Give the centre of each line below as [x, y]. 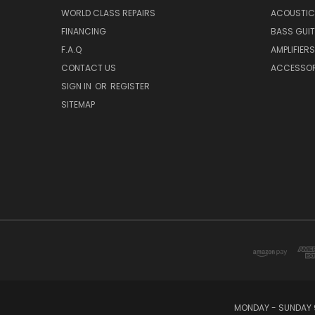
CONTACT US [89, 67]
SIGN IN [77, 86]
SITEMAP [78, 104]
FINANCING [84, 31]
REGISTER [130, 86]
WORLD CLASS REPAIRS [108, 13]
